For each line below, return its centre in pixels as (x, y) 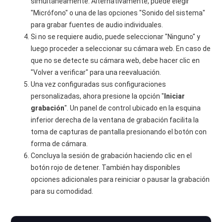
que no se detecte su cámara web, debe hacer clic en (115, 60)
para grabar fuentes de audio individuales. (97, 25)
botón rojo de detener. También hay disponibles (106, 167)
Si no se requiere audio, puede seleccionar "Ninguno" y (116, 37)
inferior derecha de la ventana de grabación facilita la (115, 120)
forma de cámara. (59, 144)
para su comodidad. (62, 191)
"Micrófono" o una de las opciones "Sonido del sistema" (118, 13)
